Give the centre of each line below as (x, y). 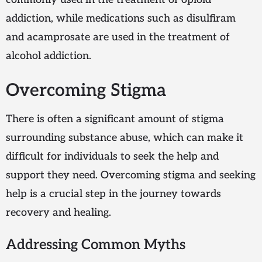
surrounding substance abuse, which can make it (125, 138)
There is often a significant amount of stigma (115, 119)
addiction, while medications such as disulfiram (121, 19)
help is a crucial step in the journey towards (113, 194)
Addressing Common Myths (96, 245)
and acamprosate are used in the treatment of (118, 37)
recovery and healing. (58, 213)
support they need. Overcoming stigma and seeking (131, 175)
